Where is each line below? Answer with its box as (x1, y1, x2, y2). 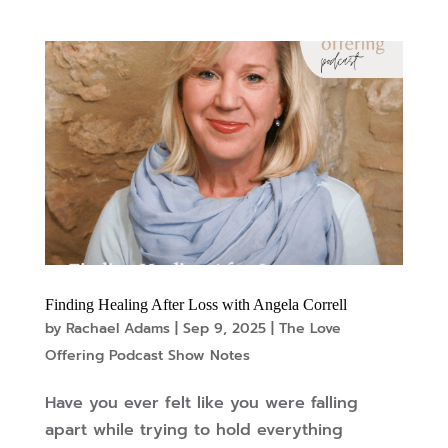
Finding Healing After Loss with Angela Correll (44, 296, 347, 314)
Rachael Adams (65, 318, 170, 340)
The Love (278, 318, 341, 340)
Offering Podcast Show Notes (44, 345, 250, 367)
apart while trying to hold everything (44, 418, 343, 443)
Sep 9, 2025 (182, 318, 266, 340)
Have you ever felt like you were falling (44, 391, 358, 416)
